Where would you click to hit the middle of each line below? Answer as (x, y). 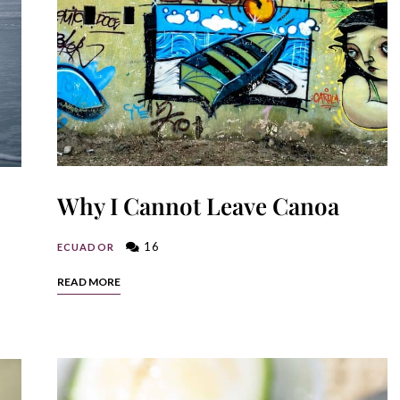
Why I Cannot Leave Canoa (198, 206)
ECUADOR (86, 247)
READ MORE (89, 282)
